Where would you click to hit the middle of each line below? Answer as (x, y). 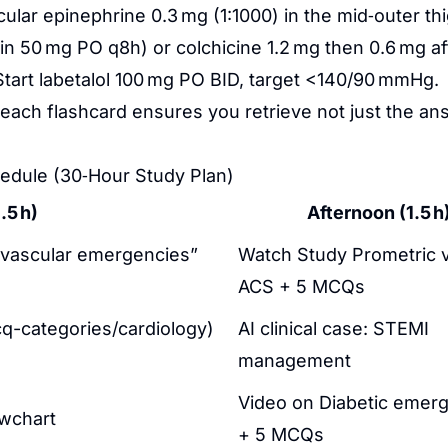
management (294, 360)
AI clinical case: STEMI (333, 328)
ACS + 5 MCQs (301, 286)
